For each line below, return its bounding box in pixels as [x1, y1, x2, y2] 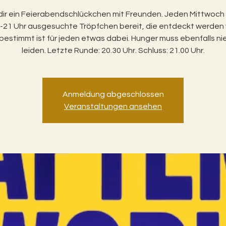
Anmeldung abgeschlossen [62, 90, 164, 98]
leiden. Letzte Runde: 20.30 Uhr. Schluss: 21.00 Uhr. [21, 46, 205, 54]
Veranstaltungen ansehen [64, 102, 162, 110]
